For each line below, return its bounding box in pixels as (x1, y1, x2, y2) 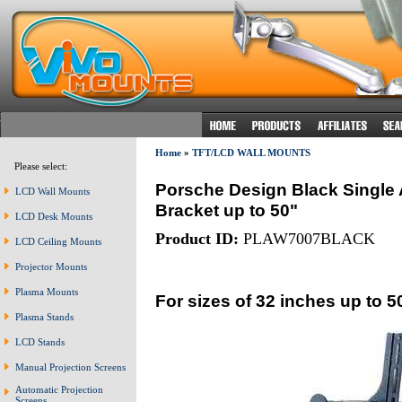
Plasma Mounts (15, 286, 78, 297)
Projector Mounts (15, 261, 87, 272)
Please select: (6, 161, 67, 171)
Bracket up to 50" (154, 199, 298, 220)
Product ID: (154, 229, 239, 248)
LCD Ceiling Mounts (15, 236, 101, 247)
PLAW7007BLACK (238, 229, 375, 248)
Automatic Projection (15, 384, 103, 395)
